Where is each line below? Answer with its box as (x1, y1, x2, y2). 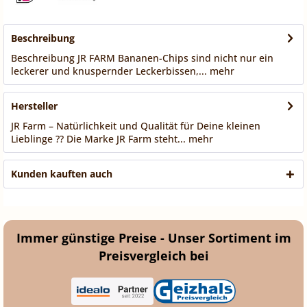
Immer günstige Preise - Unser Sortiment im (16, 230, 291, 247)
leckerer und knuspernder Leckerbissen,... (11, 64, 207, 78)
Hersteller (11, 99, 58, 113)
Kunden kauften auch (11, 167, 112, 181)
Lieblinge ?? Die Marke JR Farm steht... (11, 132, 186, 146)
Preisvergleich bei (98, 247, 209, 265)
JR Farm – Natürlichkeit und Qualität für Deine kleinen (11, 119, 260, 133)
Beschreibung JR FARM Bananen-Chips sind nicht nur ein (11, 51, 273, 65)
